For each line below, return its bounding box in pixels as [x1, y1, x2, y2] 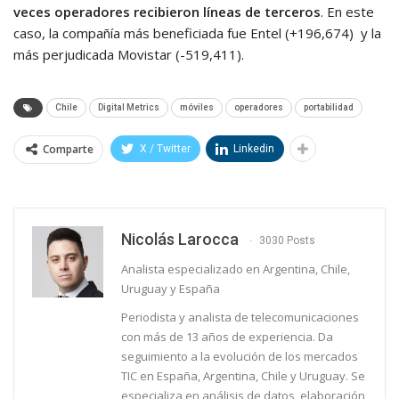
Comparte [43, 141, 94, 157]
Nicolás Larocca [121, 229, 239, 248]
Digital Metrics [98, 102, 159, 112]
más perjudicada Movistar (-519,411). [13, 45, 244, 63]
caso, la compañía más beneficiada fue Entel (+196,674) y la [13, 23, 381, 42]
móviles [180, 102, 214, 112]
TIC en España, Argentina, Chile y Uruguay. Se [121, 367, 365, 384]
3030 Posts [259, 234, 315, 248]
